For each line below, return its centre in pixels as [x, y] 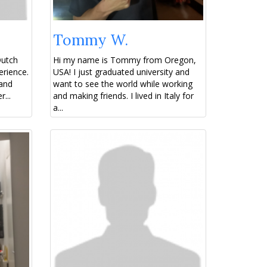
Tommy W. [90, 40]
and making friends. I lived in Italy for [123, 96]
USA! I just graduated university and [121, 72]
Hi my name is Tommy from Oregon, [124, 60]
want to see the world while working [122, 84]
